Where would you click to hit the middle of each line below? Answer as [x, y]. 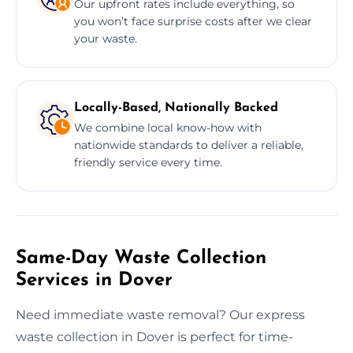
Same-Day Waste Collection [141, 258]
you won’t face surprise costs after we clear [193, 21]
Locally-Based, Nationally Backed [176, 108]
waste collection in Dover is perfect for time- [154, 336]
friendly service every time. [148, 162]
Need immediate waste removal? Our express [160, 314]
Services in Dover [94, 280]
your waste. [106, 38]
